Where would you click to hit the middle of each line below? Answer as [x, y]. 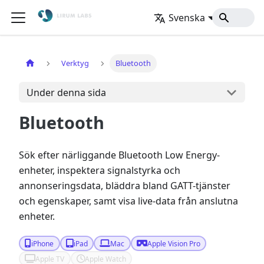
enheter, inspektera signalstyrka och [100, 170]
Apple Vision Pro [174, 243]
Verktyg [75, 63]
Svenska [187, 17]
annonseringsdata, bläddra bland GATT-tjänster [125, 186]
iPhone [43, 243]
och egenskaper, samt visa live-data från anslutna [128, 201]
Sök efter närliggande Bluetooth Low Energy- [119, 155]
